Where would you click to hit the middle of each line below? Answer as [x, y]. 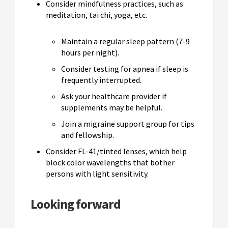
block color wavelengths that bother [110, 163]
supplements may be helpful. [112, 108]
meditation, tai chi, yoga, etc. [96, 15]
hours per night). [90, 53]
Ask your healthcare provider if [114, 96]
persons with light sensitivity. [97, 174]
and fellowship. [88, 135]
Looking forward [76, 204]
